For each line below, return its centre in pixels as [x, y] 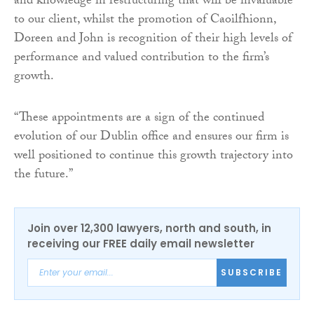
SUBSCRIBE [252, 273]
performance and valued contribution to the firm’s [142, 58]
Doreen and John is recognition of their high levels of [153, 39]
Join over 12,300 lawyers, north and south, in [149, 228]
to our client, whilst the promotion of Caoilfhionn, [145, 20]
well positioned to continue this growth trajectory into [153, 156]
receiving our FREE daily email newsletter [141, 243]
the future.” [43, 175]
